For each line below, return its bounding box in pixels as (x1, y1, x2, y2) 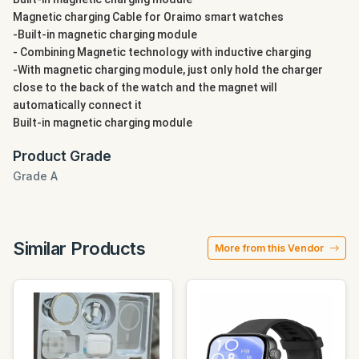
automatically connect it (13, 99, 142, 112)
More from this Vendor (215, 242, 326, 255)
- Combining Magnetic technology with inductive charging (13, 46, 311, 59)
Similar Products (13, 237, 146, 259)
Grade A (13, 169, 58, 184)
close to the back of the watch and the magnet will (13, 81, 277, 95)
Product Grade (13, 147, 111, 165)
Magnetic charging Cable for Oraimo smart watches (13, 10, 286, 24)
